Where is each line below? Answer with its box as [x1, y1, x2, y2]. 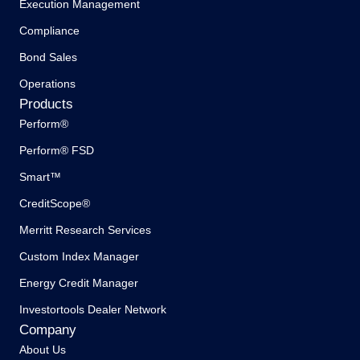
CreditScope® [19, 196, 90, 210]
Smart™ [19, 170, 61, 183]
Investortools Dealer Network [19, 302, 166, 316]
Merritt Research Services [19, 223, 151, 236]
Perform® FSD [19, 143, 94, 157]
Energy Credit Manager [19, 276, 138, 289]
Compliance [19, 23, 80, 37]
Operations [19, 76, 76, 90]
